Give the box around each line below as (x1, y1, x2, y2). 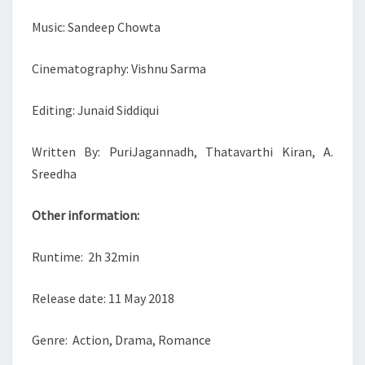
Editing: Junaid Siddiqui (32, 102, 159, 118)
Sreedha (32, 165, 77, 182)
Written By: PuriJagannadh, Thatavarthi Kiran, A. (32, 143, 333, 160)
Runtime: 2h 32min (32, 248, 139, 265)
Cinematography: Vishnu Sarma (32, 60, 206, 77)
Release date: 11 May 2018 (32, 290, 174, 306)
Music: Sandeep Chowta (32, 19, 161, 35)
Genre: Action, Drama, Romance (32, 332, 211, 348)
